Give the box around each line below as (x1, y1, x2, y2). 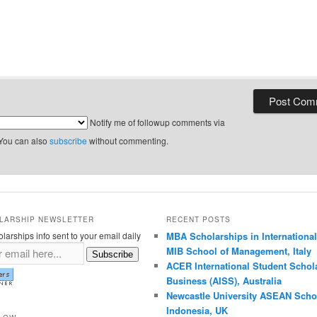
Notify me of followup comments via (87, 115, 225, 128)
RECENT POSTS (166, 214, 231, 224)
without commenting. (86, 134, 168, 146)
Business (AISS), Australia (166, 273, 282, 287)
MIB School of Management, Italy (166, 243, 311, 258)
